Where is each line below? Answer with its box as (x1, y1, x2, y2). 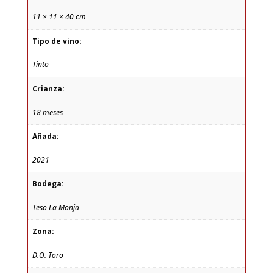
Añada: (32, 131, 59, 142)
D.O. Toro (32, 249, 63, 260)
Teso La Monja (32, 202, 79, 213)
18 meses (32, 107, 63, 118)
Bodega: (32, 179, 64, 190)
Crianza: (32, 83, 65, 94)
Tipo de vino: (32, 35, 82, 46)
